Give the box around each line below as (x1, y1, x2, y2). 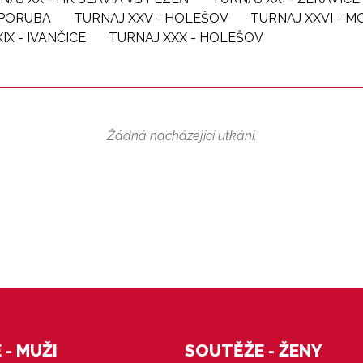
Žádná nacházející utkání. (106, 128, 257, 143)
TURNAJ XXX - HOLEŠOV (109, 30, 263, 45)
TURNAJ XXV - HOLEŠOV (74, 11, 231, 26)
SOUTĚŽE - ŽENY (185, 340, 322, 361)
